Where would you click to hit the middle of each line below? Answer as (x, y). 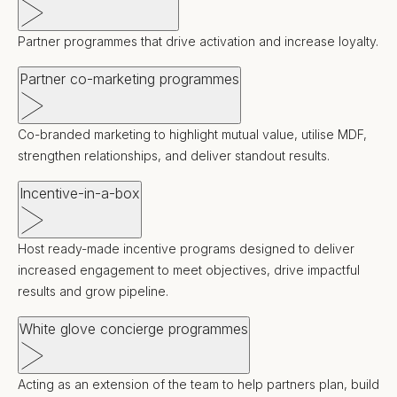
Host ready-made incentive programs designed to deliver (186, 249)
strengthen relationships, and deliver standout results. (174, 156)
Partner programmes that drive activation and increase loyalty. (198, 41)
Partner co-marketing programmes (129, 79)
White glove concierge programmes (134, 329)
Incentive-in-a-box (80, 193)
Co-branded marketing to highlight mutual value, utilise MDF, (192, 134)
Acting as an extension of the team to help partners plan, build (198, 384)
